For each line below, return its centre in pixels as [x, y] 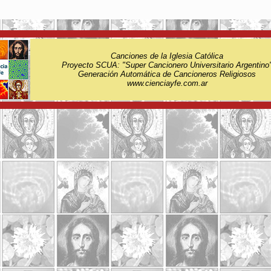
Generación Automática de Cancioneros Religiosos [167, 74]
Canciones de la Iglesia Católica [167, 56]
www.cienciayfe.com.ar [167, 83]
